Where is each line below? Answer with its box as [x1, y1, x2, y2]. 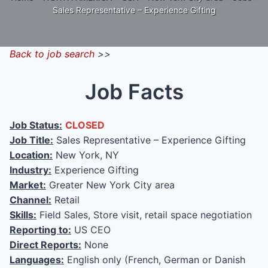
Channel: [10, 193, 51, 206]
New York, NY [53, 148, 119, 161]
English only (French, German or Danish [64, 253, 245, 266]
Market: [10, 178, 46, 191]
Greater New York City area [46, 178, 175, 191]
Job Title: [10, 133, 53, 146]
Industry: [10, 163, 51, 176]
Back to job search [10, 48, 95, 60]
